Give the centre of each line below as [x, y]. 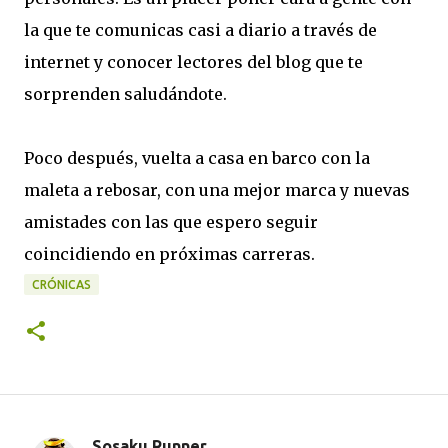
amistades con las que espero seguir [171, 222]
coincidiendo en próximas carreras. [169, 254]
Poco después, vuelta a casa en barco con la [197, 158]
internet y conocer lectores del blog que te [193, 62]
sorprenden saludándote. [125, 94]
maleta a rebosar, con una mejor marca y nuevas [217, 190]
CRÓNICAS [61, 284]
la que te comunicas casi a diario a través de [200, 30]
